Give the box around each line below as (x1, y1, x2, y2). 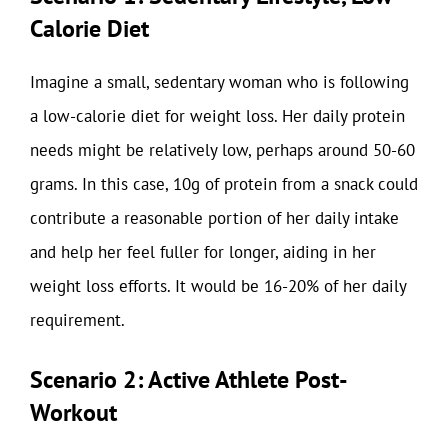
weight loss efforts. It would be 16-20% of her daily (30, 275, 406, 297)
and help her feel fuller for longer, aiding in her (30, 241, 376, 263)
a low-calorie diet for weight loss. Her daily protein (30, 105, 405, 127)
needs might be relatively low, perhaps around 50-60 (30, 139, 415, 161)
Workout (30, 396, 117, 428)
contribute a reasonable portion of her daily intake (30, 207, 399, 229)
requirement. (30, 309, 125, 331)
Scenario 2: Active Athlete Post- (30, 363, 348, 395)
